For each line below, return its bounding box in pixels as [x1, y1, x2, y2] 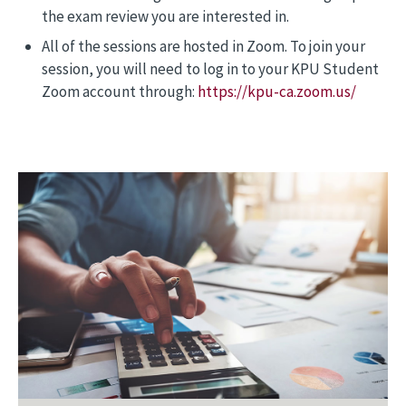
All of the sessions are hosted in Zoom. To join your [41, 36, 365, 56]
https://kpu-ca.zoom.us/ [197, 82, 356, 101]
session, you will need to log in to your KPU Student [41, 59, 379, 79]
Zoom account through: [41, 82, 198, 101]
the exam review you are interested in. [41, 5, 289, 26]
